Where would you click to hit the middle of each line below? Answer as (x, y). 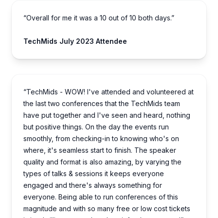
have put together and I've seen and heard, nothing (107, 115)
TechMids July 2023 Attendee (75, 41)
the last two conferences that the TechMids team (102, 104)
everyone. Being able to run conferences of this (101, 197)
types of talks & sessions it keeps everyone (94, 174)
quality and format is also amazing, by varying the (102, 162)
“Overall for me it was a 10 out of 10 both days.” (99, 18)
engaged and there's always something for (93, 185)
